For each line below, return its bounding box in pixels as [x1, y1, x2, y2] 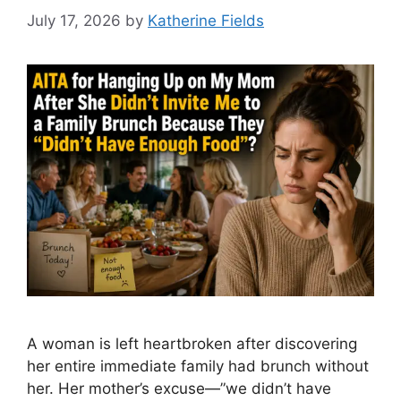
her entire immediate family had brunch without [27, 356, 369, 375]
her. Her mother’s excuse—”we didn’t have [27, 379, 331, 397]
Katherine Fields [148, 12, 264, 30]
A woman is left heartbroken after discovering [27, 334, 357, 353]
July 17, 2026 [27, 12, 121, 30]
